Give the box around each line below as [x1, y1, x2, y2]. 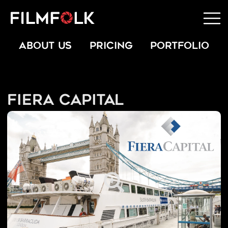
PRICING [89, 41, 133, 51]
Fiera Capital [7, 94, 124, 109]
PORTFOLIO [150, 41, 210, 51]
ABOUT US [18, 41, 72, 51]
